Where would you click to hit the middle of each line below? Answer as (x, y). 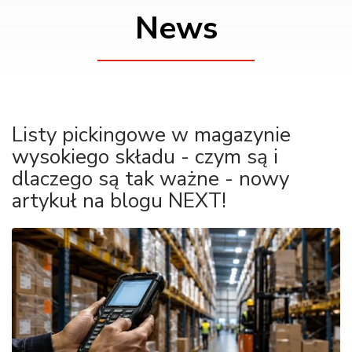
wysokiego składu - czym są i (145, 157)
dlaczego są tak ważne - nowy (150, 179)
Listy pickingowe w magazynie (151, 135)
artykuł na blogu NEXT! (119, 201)
